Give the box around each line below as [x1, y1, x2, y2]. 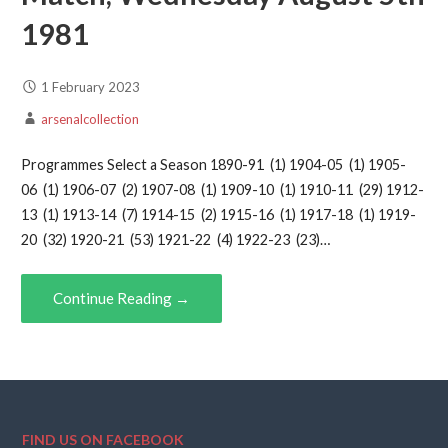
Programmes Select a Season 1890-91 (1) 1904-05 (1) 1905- [20, 156, 406, 174]
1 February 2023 [40, 78, 140, 95]
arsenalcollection [40, 110, 139, 127]
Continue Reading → [52, 288, 190, 307]
